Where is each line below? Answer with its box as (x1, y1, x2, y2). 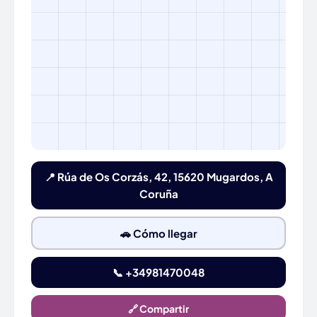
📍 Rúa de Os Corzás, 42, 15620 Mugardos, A (44, 170, 273, 183)
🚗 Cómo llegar (120, 226, 197, 240)
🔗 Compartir (128, 302, 189, 315)
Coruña (139, 187, 178, 200)
